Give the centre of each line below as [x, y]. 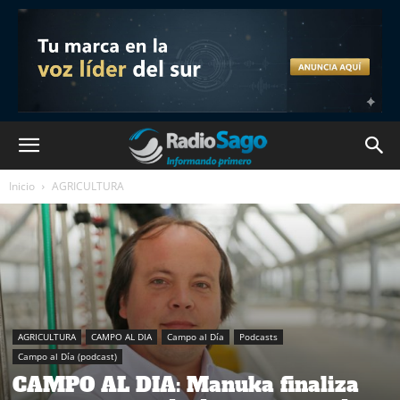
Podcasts [258, 337]
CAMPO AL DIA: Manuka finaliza [186, 385]
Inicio [22, 186]
